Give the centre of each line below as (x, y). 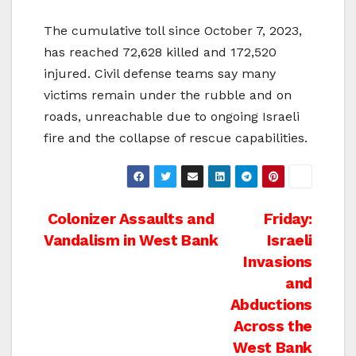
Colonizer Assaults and (129, 219)
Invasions (278, 262)
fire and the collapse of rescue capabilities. (176, 138)
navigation (108, 257)
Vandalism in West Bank (131, 241)
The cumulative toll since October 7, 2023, (173, 31)
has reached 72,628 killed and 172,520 (160, 52)
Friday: (288, 219)
